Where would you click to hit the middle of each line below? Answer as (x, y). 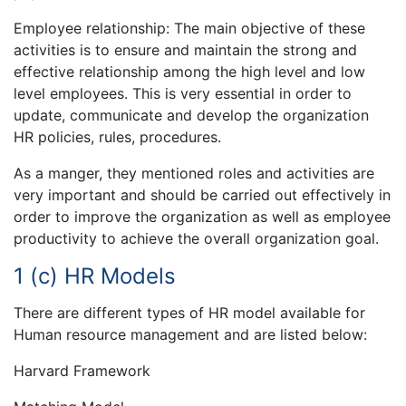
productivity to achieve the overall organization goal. (196, 238)
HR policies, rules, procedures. (117, 136)
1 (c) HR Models (95, 275)
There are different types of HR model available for (189, 313)
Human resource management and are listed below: (190, 335)
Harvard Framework (82, 371)
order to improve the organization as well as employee (202, 216)
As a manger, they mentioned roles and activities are (194, 173)
